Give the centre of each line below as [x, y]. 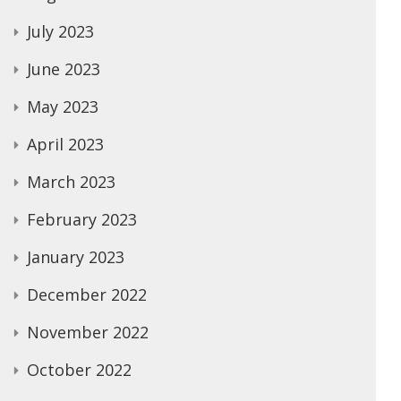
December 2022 [87, 294]
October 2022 [79, 370]
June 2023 [64, 69]
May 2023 [63, 107]
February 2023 [82, 219]
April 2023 [65, 144]
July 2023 [60, 31]
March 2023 [71, 182]
